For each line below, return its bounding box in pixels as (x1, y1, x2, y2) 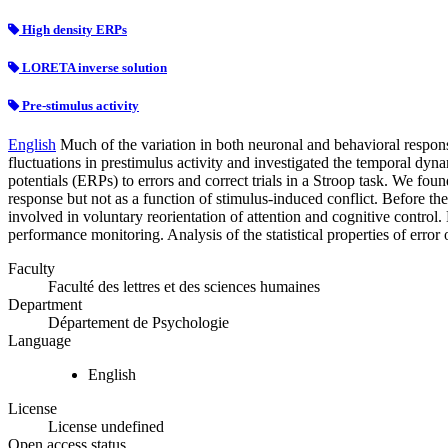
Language (8, 332, 71, 350)
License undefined (48, 418, 164, 436)
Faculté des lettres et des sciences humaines (48, 278, 320, 296)
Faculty (8, 260, 55, 278)
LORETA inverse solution (19, 59, 167, 75)
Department (8, 296, 82, 314)
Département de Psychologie (48, 314, 229, 332)
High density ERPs (19, 21, 127, 37)
